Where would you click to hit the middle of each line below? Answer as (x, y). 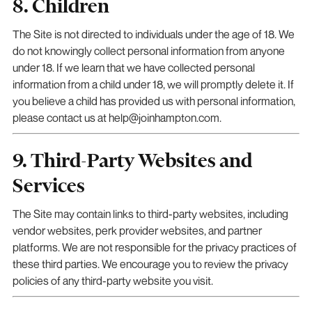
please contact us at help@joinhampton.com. (117, 117)
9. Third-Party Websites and (132, 160)
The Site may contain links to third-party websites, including (150, 213)
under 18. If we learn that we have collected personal (133, 67)
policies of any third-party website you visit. (112, 280)
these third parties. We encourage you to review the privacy (150, 264)
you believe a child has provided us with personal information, (154, 101)
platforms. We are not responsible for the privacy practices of (154, 247)
